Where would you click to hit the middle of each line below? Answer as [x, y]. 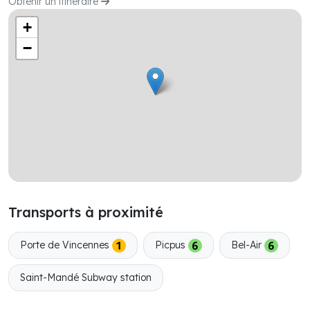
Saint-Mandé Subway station [86, 278]
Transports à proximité [86, 212]
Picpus [172, 245]
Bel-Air [248, 245]
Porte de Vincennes [66, 245]
